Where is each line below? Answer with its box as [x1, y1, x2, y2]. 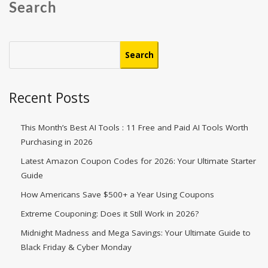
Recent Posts [9, 88, 90, 107]
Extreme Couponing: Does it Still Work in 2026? [21, 208, 199, 219]
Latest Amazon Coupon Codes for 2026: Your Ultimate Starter [21, 156, 256, 166]
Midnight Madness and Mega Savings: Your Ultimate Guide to [21, 227, 251, 238]
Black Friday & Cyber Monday [21, 242, 132, 252]
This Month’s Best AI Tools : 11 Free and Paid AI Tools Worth [21, 122, 248, 133]
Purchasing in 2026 [21, 136, 93, 147]
